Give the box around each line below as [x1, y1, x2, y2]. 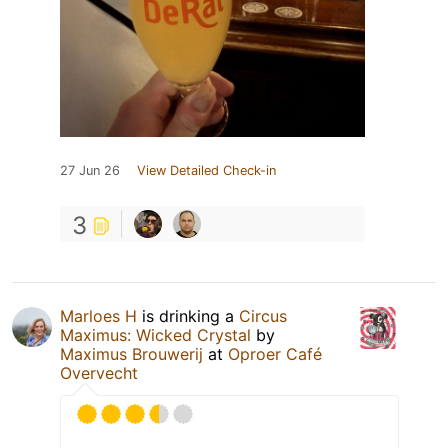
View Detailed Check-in [137, 162, 276, 178]
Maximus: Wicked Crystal [60, 324, 251, 345]
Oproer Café [228, 343, 322, 364]
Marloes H [60, 305, 137, 326]
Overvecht [60, 362, 138, 383]
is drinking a [137, 305, 239, 326]
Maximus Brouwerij [60, 343, 203, 364]
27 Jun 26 [60, 162, 120, 178]
